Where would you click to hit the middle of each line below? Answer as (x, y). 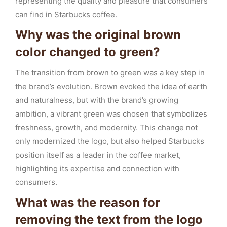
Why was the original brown (98, 35)
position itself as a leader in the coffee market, (98, 155)
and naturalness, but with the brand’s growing (97, 100)
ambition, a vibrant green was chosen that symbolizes (111, 114)
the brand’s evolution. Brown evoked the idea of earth (111, 86)
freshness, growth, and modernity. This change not (106, 127)
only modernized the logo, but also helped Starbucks (110, 141)
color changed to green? (88, 52)
